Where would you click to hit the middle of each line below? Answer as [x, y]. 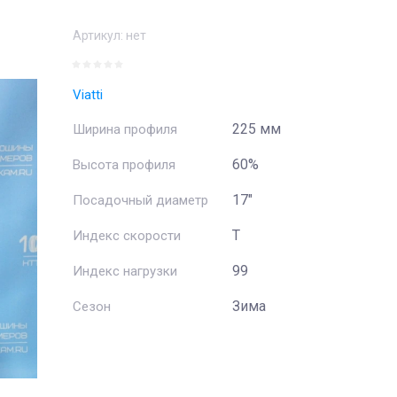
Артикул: [98, 35]
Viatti [88, 95]
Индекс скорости [127, 236]
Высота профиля [124, 165]
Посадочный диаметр [140, 200]
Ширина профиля [125, 129]
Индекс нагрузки [125, 271]
